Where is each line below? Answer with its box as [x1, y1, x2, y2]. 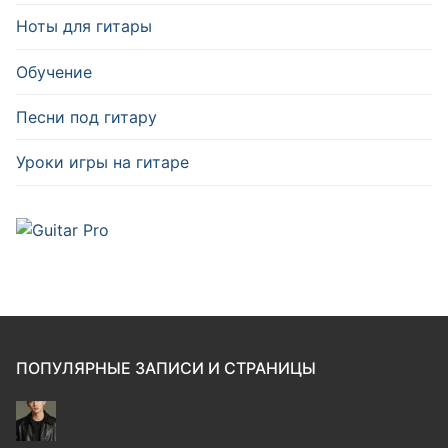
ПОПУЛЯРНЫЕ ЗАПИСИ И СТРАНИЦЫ [16, 358, 316, 379]
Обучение [16, 61, 92, 82]
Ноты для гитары [16, 16, 152, 37]
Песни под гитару [16, 106, 157, 127]
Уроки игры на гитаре [16, 151, 189, 172]
